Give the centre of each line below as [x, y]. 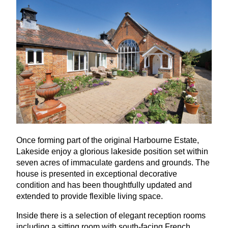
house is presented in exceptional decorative [97, 174]
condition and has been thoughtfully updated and [104, 185]
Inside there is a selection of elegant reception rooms [111, 216]
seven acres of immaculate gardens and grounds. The [113, 163]
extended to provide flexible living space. [90, 196]
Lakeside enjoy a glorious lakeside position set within [112, 152]
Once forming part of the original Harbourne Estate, [108, 140]
